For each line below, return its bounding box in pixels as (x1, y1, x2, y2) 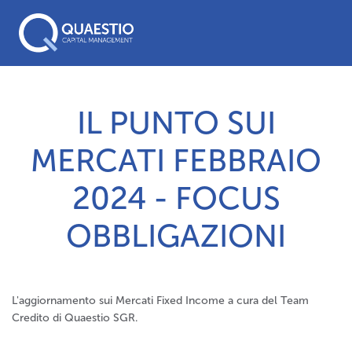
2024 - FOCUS (71, 179, 280, 217)
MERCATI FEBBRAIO (31, 141, 321, 179)
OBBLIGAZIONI (66, 217, 286, 255)
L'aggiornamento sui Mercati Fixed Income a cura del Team (12, 294, 309, 307)
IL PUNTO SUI (76, 104, 276, 141)
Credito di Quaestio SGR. (12, 311, 137, 324)
